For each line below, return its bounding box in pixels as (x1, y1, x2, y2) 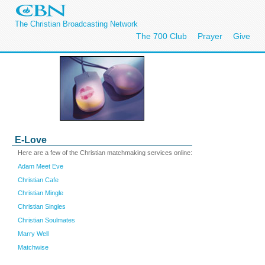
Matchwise (18, 243, 49, 251)
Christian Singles (18, 203, 66, 211)
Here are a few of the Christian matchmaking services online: (18, 149, 192, 156)
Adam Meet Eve (18, 162, 63, 170)
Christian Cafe (18, 176, 59, 183)
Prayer (198, 31, 222, 41)
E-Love (15, 135, 47, 145)
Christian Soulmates (18, 216, 75, 224)
